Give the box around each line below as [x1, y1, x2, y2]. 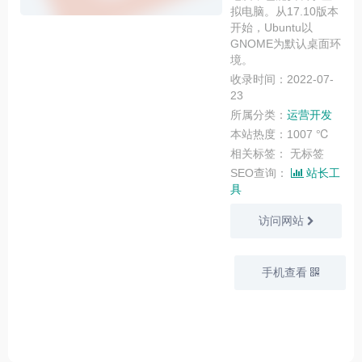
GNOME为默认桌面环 [230, 37, 341, 50]
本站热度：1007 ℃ [230, 128, 330, 141]
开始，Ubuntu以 [230, 21, 313, 34]
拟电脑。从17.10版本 [230, 5, 339, 18]
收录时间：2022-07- [230, 73, 334, 86]
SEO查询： [230, 166, 291, 179]
